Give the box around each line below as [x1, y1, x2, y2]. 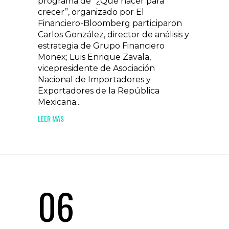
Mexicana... [38, 97, 81, 107]
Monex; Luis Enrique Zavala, [38, 52, 151, 62]
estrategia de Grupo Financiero [38, 41, 165, 51]
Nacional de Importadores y [38, 75, 151, 84]
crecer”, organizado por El [38, 7, 144, 17]
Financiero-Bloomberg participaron [38, 18, 182, 28]
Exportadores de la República [38, 86, 159, 96]
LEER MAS [38, 113, 64, 124]
